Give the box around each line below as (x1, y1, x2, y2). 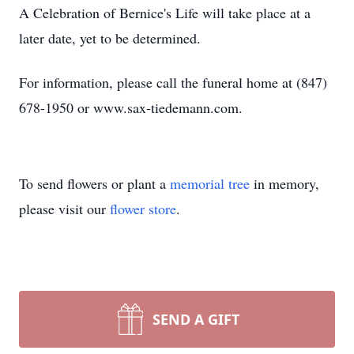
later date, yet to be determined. (19, 28, 201, 47)
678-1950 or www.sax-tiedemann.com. (19, 98, 243, 117)
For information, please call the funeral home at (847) (19, 73, 327, 92)
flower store (110, 199, 176, 218)
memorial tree (170, 174, 250, 193)
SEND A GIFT (153, 310, 239, 329)
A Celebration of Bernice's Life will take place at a (19, 3, 311, 22)
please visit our (19, 199, 110, 218)
